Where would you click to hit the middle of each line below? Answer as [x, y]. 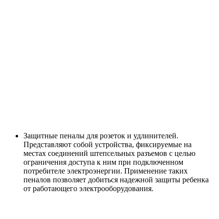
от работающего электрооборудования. [88, 189]
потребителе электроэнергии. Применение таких [106, 171]
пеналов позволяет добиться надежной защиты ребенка [116, 180]
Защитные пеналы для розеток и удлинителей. [101, 136]
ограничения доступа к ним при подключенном [103, 162]
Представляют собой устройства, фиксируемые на [108, 145]
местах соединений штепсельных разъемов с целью [109, 153]
